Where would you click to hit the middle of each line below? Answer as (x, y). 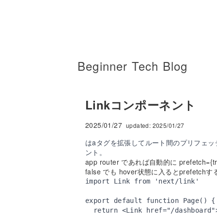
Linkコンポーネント (141, 105)
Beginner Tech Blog (133, 66)
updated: (139, 125)
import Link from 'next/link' (142, 181)
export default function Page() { (150, 201)
